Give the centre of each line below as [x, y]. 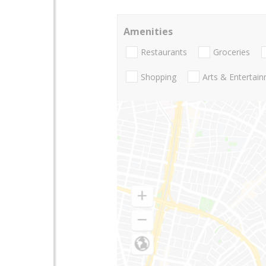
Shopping [159, 77]
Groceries [232, 52]
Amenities [148, 31]
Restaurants [164, 52]
